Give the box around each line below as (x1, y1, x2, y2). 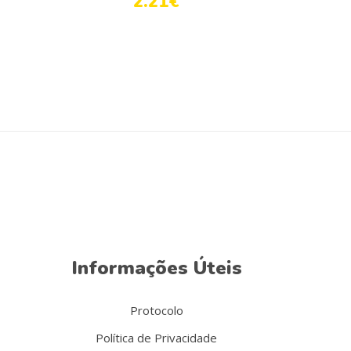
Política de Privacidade (96, 330, 218, 346)
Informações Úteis (71, 255, 242, 281)
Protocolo (129, 302, 183, 319)
